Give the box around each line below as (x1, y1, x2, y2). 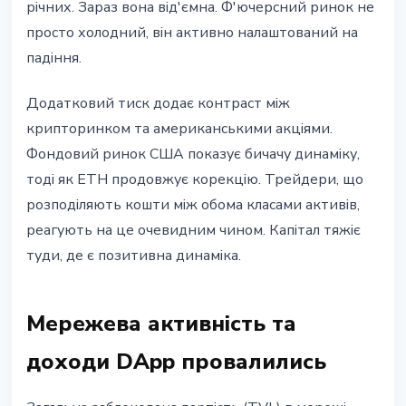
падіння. (26, 48, 82, 69)
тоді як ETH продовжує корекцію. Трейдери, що (26, 169, 363, 190)
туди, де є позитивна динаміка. (26, 246, 241, 266)
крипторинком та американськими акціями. (26, 119, 333, 140)
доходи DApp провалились (26, 347, 326, 377)
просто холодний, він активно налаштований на (26, 23, 358, 43)
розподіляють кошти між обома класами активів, (26, 195, 360, 216)
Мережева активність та (26, 309, 296, 339)
